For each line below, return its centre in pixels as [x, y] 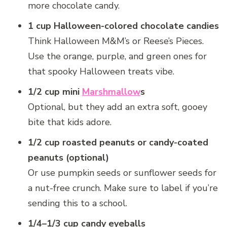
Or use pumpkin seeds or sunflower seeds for [122, 173]
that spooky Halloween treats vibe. [101, 72]
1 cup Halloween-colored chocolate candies [123, 26]
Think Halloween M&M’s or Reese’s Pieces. [116, 41]
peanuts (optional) [68, 158]
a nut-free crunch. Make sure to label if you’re [123, 188]
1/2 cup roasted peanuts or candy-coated [118, 143]
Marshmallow [111, 92]
